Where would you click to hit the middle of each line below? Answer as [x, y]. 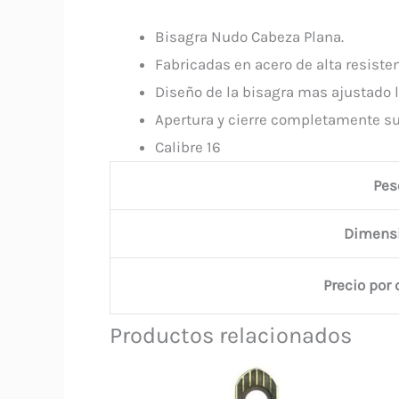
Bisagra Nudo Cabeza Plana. [249, 36]
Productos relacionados [231, 335]
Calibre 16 [188, 147]
